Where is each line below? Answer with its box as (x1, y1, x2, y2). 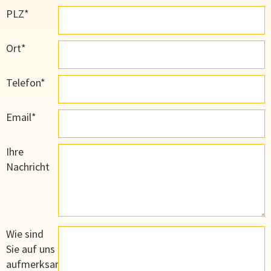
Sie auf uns (6, 242, 55, 256)
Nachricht (6, 160, 50, 174)
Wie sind (6, 227, 44, 241)
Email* (6, 110, 36, 125)
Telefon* (6, 76, 45, 90)
